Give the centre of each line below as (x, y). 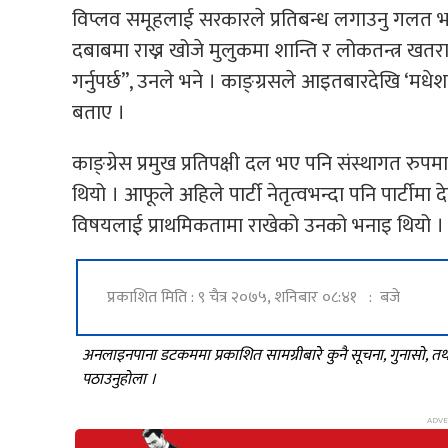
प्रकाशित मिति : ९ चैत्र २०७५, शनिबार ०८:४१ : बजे (253, 297)
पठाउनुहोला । (119, 380)
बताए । (98, 113)
